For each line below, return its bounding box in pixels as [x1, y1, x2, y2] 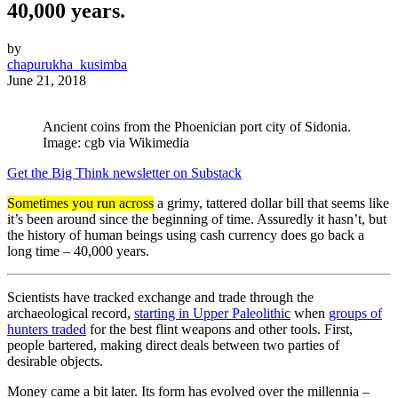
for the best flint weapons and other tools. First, [86, 322, 353, 338]
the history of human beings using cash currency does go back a [7, 227, 364, 243]
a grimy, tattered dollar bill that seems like [154, 195, 389, 211]
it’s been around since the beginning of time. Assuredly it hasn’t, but [7, 211, 386, 227]
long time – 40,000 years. [7, 243, 149, 259]
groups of [329, 306, 382, 322]
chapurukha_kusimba [7, 57, 127, 73]
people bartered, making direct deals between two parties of [7, 338, 339, 354]
